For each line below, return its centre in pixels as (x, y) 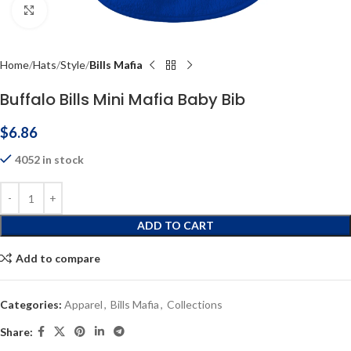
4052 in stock (49, 159)
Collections (195, 304)
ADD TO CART (175, 225)
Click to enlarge (84, 10)
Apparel (83, 304)
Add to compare (58, 258)
